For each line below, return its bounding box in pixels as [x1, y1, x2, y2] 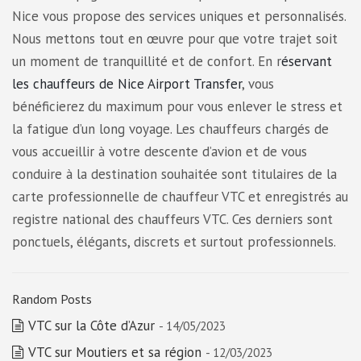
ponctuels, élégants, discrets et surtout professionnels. [12, 233, 336, 251]
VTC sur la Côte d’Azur [28, 317, 155, 334]
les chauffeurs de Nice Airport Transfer [12, 75, 242, 93]
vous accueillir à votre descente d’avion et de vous [12, 143, 307, 160]
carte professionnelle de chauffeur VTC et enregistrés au [12, 188, 348, 205]
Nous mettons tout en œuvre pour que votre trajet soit [12, 30, 338, 48]
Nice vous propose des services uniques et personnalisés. [12, 7, 346, 25]
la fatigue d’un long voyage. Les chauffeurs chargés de [12, 120, 329, 138]
